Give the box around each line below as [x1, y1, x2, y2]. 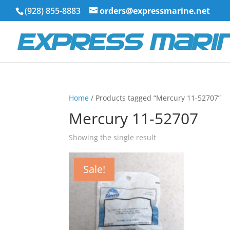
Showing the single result [69, 132, 157, 142]
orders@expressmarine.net [100, 5, 210, 16]
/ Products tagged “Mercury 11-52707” [89, 93, 221, 103]
